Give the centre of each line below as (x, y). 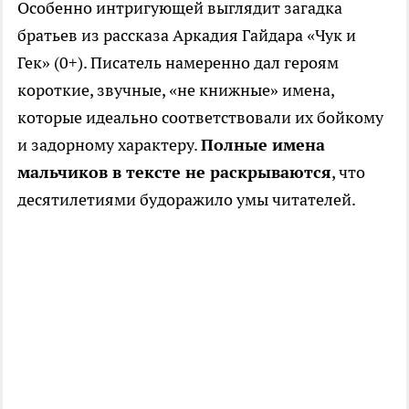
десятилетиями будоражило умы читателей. (187, 200)
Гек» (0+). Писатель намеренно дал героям (178, 63)
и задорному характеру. (109, 145)
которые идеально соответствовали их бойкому (200, 118)
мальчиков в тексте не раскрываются (174, 173)
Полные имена (263, 145)
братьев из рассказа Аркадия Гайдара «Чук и (187, 36)
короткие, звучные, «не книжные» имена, (176, 90)
